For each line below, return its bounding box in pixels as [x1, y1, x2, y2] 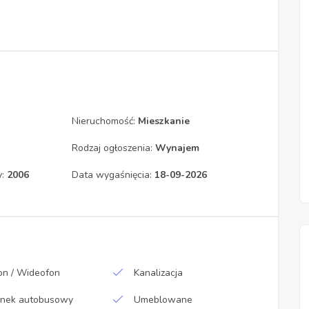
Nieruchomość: [71, 114, 138, 128]
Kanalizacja [133, 266, 183, 280]
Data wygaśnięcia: [71, 168, 154, 182]
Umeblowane [133, 293, 192, 307]
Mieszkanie [137, 114, 190, 128]
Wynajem [154, 141, 199, 155]
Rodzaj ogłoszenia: [71, 141, 155, 155]
